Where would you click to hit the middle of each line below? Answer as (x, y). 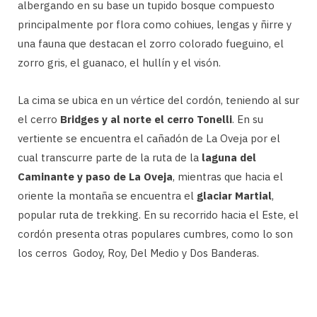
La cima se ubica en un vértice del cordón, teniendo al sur (158, 100)
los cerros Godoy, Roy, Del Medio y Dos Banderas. (138, 253)
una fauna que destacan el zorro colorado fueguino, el (151, 43)
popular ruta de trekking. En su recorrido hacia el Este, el (158, 214)
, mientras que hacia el (228, 176)
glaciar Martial (234, 195)
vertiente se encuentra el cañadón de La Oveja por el (149, 138)
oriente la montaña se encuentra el (107, 195)
